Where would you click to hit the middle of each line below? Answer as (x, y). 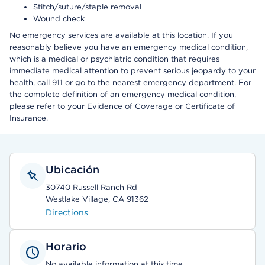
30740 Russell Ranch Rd (91, 187)
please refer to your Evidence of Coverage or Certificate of (122, 106)
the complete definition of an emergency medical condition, (123, 94)
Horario (66, 246)
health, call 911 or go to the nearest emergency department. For (130, 83)
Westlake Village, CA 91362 (97, 199)
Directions (67, 212)
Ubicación (73, 169)
